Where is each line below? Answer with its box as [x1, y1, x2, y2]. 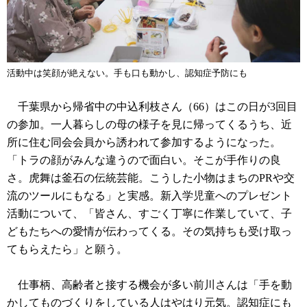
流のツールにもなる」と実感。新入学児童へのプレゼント [7, 189, 292, 201]
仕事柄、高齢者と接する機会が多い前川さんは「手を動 [7, 278, 292, 291]
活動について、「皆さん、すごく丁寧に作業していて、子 [7, 207, 292, 219]
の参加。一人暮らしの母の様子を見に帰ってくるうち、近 [7, 118, 292, 130]
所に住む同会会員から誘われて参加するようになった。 [7, 136, 281, 148]
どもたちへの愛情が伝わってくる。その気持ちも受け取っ [7, 225, 292, 237]
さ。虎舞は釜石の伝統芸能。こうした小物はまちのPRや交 [7, 171, 295, 184]
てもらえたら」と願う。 [7, 243, 127, 255]
